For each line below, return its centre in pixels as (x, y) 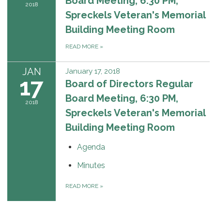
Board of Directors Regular (129, 84)
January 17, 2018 (93, 71)
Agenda (91, 147)
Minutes (91, 165)
